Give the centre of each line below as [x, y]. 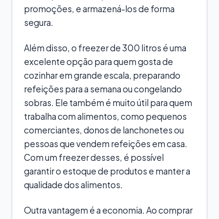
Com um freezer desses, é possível [94, 157]
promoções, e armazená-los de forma [99, 9]
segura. [39, 22]
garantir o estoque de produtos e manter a [107, 171]
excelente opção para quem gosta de [99, 61]
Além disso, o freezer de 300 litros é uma [105, 48]
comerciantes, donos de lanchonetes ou [104, 130]
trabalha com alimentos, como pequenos [105, 116]
